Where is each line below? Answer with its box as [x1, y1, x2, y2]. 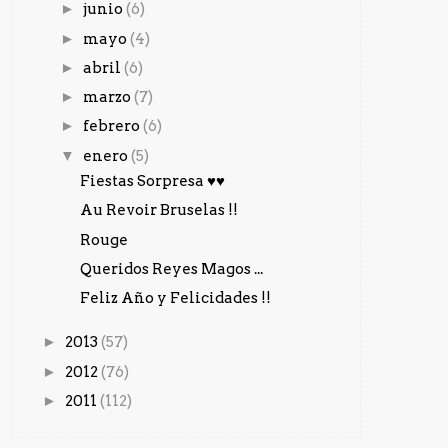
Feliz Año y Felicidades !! [79, 289, 271, 308]
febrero [83, 117, 143, 136]
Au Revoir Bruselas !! [79, 201, 238, 220]
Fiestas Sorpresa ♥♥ [79, 172, 225, 191]
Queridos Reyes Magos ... [79, 259, 263, 278]
